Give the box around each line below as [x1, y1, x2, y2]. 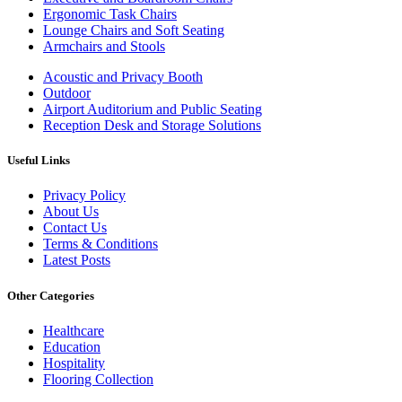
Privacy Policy [43, 188, 126, 204]
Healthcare [43, 322, 104, 338]
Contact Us [43, 220, 107, 236]
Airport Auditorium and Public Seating [43, 101, 262, 117]
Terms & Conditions [43, 236, 158, 252]
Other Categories [7, 288, 94, 302]
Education [43, 338, 100, 354]
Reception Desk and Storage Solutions [43, 118, 261, 133]
